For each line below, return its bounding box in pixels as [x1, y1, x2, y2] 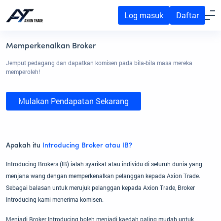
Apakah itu [6, 142, 42, 150]
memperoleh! [6, 68, 40, 76]
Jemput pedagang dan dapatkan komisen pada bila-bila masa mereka [6, 59, 192, 67]
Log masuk [124, 10, 163, 21]
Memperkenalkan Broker [6, 42, 96, 51]
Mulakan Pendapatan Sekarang [18, 96, 129, 107]
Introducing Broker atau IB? [42, 142, 132, 150]
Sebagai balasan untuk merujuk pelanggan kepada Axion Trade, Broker [6, 184, 195, 192]
